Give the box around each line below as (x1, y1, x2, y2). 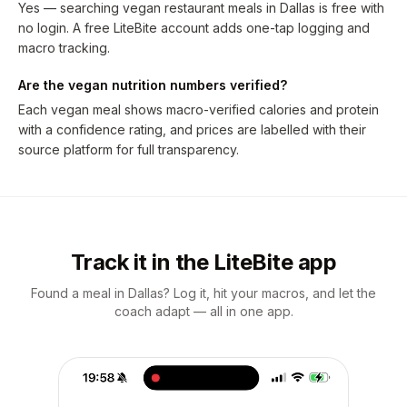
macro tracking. (18, 40, 110, 55)
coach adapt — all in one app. (114, 303, 293, 319)
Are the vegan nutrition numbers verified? (18, 77, 287, 93)
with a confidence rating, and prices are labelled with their (18, 122, 366, 137)
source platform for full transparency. (18, 142, 239, 157)
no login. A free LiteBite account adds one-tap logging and (18, 20, 370, 35)
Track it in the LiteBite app (70, 249, 337, 275)
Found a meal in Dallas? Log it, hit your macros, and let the (31, 285, 376, 301)
